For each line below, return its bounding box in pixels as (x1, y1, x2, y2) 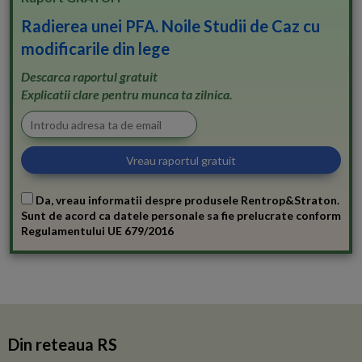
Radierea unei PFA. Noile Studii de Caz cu (21, 16, 320, 36)
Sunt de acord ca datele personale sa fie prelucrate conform (21, 208, 341, 223)
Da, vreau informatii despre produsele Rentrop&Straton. (33, 193, 339, 208)
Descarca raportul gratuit (21, 69, 158, 85)
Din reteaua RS (8, 335, 117, 355)
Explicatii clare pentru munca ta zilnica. (21, 86, 233, 103)
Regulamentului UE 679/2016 (21, 224, 174, 238)
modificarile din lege (21, 39, 170, 59)
